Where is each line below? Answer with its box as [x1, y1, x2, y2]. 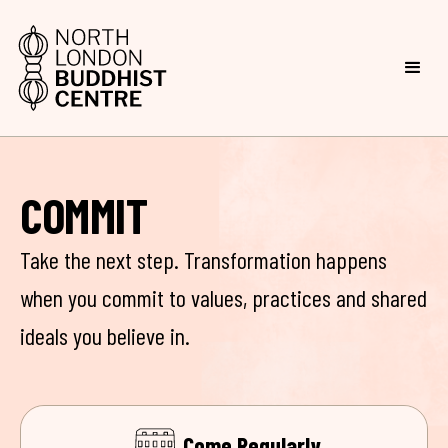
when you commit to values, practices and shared [20, 283, 427, 312]
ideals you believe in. [20, 321, 195, 350]
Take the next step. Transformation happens [20, 245, 387, 274]
